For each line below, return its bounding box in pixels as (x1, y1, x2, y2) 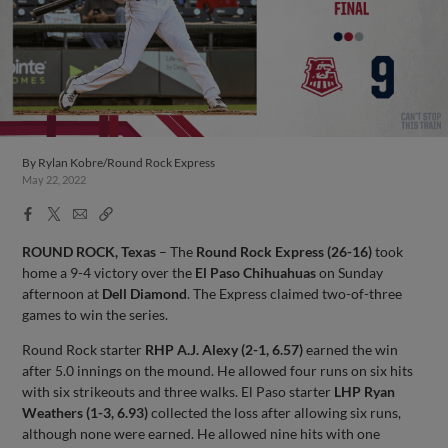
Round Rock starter (22, 340, 146, 358)
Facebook (20, 204, 84, 220)
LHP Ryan (334, 382, 396, 400)
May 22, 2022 (22, 173, 87, 186)
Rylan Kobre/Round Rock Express (38, 155, 216, 170)
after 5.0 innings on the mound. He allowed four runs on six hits (22, 361, 414, 379)
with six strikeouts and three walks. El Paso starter (22, 382, 335, 400)
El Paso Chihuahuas (195, 263, 317, 281)
